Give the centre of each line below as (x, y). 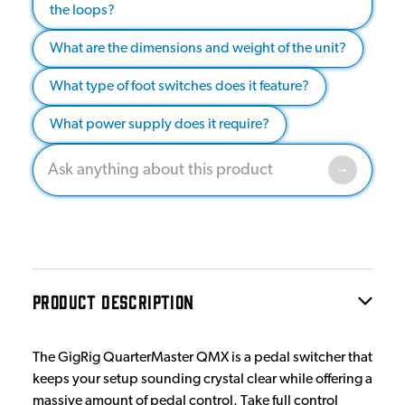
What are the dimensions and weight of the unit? (198, 48)
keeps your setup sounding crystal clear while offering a (202, 379)
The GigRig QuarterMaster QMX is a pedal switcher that (202, 358)
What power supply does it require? (160, 124)
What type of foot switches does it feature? (179, 86)
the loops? (82, 10)
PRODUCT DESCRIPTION (113, 300)
